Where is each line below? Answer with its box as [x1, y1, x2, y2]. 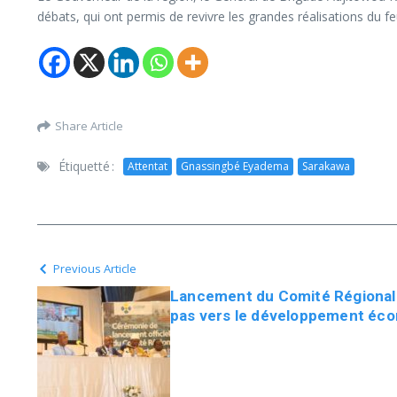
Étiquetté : [58, 158, 114, 175]
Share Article [55, 117, 123, 134]
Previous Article [53, 261, 136, 276]
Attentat [128, 158, 167, 174]
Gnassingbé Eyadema [181, 158, 289, 174]
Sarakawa [302, 158, 350, 174]
